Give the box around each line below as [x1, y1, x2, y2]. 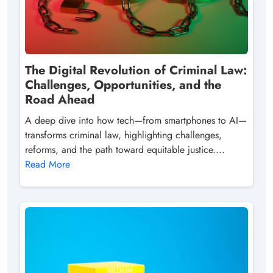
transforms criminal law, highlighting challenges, [25, 127, 222, 142]
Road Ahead [25, 90, 94, 108]
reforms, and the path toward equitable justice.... [25, 142, 225, 157]
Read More [25, 157, 70, 171]
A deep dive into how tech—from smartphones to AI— [25, 113, 247, 127]
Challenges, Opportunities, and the [25, 76, 221, 94]
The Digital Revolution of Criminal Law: [25, 61, 247, 79]
